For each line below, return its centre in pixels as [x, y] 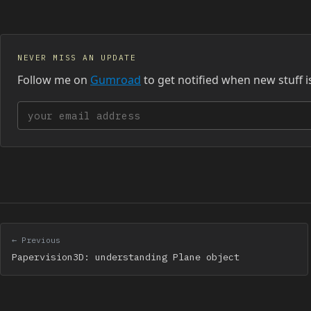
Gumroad [116, 79]
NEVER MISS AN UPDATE [77, 57]
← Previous [36, 239]
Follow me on [54, 79]
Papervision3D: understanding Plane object [126, 257]
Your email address [73, 111]
